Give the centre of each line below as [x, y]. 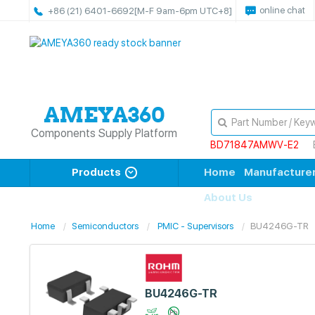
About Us [228, 198]
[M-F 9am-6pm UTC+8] [183, 11]
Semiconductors [105, 226]
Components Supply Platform [104, 133]
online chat [282, 10]
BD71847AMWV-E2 [254, 145]
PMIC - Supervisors [195, 226]
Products [96, 172]
